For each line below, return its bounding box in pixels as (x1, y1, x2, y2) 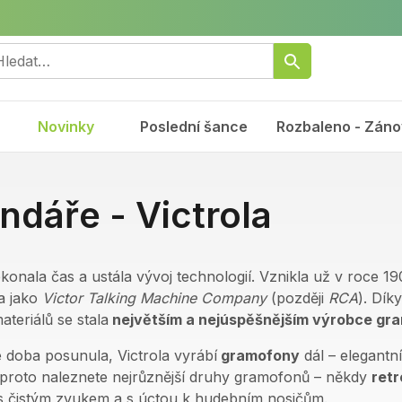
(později (271, 289, 328, 307)
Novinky (37, 118, 94, 135)
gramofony (217, 346, 300, 364)
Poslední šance (140, 118, 248, 135)
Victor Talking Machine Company (38, 289, 271, 307)
